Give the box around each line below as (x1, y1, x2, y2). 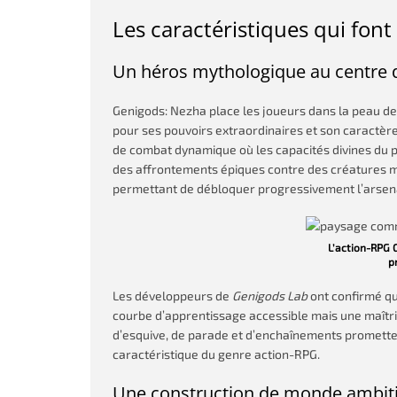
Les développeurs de (113, 288, 232, 303)
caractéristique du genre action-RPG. (113, 346, 320, 362)
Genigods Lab (232, 288, 307, 303)
